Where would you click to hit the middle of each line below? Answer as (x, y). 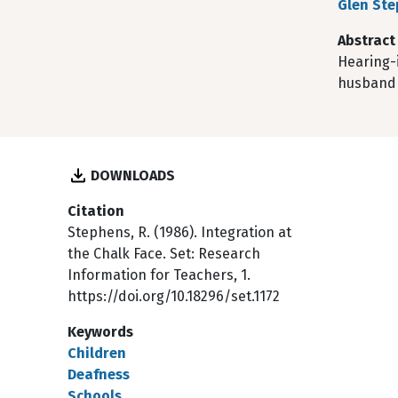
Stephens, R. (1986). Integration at (179, 232)
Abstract (366, 40)
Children (97, 353)
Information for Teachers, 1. (159, 275)
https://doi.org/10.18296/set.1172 (174, 296)
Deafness (99, 374)
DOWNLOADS (133, 175)
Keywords (100, 332)
